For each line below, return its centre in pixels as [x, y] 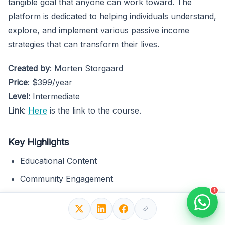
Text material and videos [66, 215]
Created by [29, 69]
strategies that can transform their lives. [84, 44]
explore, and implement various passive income [99, 30]
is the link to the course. [94, 111]
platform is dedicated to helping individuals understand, [112, 16]
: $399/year [50, 83]
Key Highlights [39, 142]
